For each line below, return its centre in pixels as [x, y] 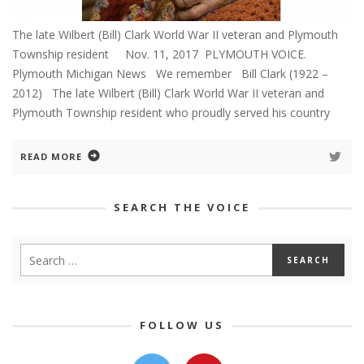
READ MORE [51, 157]
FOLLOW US [182, 325]
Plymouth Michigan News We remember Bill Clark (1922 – [170, 74]
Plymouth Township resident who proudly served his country [171, 113]
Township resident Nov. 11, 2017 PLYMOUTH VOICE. [159, 54]
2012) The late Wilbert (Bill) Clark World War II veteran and [168, 93]
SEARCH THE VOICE [182, 208]
